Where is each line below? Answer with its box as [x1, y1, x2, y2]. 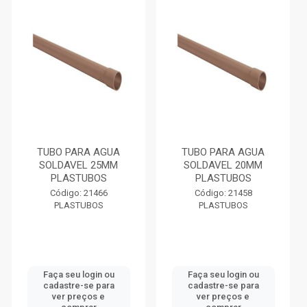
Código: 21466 [49, 188, 108, 198]
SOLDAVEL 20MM [184, 159, 262, 171]
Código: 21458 [194, 188, 252, 198]
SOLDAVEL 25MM [39, 159, 118, 171]
